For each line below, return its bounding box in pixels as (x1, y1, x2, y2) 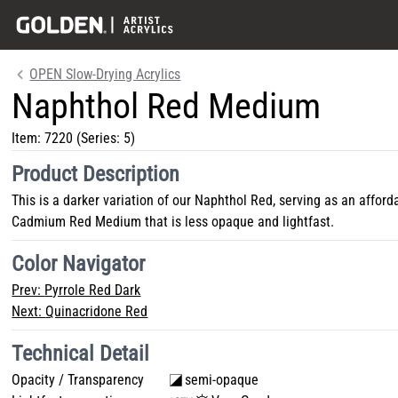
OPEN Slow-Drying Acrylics (29, 66, 181, 83)
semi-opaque (185, 371, 259, 388)
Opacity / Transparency (12, 371, 145, 388)
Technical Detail (12, 341, 150, 366)
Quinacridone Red (45, 303, 148, 320)
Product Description (12, 162, 180, 187)
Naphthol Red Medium (12, 85, 322, 127)
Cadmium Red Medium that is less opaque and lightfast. (12, 213, 335, 230)
